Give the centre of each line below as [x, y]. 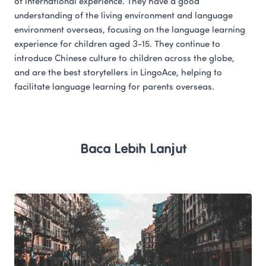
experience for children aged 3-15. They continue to [117, 45]
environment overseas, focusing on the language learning [130, 30]
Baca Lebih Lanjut [133, 150]
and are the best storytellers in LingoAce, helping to [118, 73]
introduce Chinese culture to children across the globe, [124, 59]
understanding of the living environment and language [123, 16]
